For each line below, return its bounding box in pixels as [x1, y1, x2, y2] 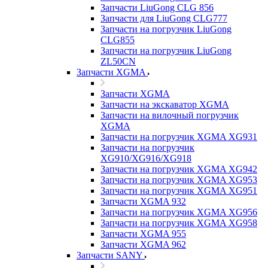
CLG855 [100, 35, 135, 45]
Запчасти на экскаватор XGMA [100, 99, 229, 109]
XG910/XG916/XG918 [100, 153, 191, 163]
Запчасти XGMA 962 [100, 239, 186, 249]
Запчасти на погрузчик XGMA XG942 [100, 164, 257, 174]
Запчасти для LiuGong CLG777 [100, 13, 227, 23]
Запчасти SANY [77, 250, 142, 260]
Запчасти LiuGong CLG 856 [100, 2, 214, 13]
